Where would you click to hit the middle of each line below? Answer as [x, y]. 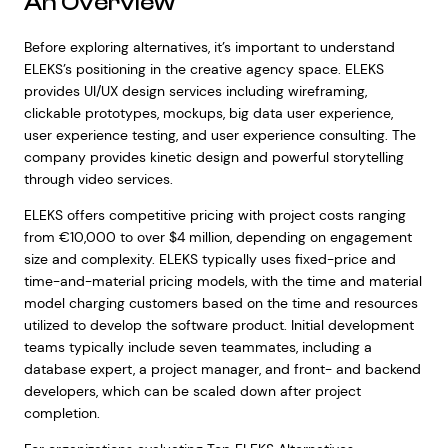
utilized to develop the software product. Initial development [218, 325]
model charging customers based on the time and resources [220, 303]
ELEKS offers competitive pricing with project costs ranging [214, 215]
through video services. [98, 179]
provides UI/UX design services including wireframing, [195, 91]
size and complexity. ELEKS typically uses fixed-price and [209, 259]
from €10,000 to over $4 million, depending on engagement [217, 237]
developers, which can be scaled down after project [192, 391]
